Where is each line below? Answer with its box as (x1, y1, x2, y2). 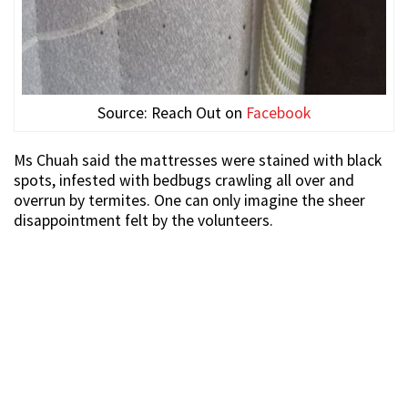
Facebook (246, 102, 311, 123)
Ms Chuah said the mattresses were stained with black (14, 149, 382, 170)
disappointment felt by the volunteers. (14, 209, 273, 230)
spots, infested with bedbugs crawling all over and (14, 169, 354, 190)
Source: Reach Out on (97, 102, 246, 123)
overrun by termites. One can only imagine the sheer (14, 189, 365, 210)
